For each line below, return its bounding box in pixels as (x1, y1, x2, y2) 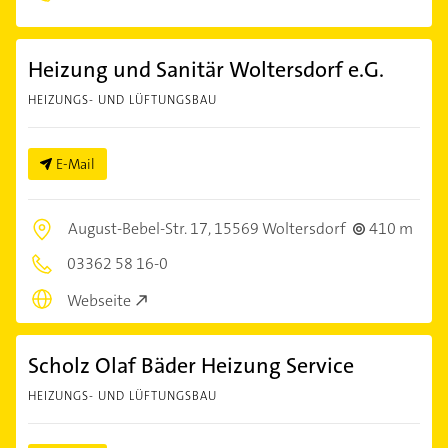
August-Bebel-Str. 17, (68, 218, 214, 240)
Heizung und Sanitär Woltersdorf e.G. (28, 55, 384, 85)
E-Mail (56, 155, 95, 174)
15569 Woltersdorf (214, 218, 346, 240)
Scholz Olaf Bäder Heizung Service (28, 350, 354, 380)
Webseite (67, 289, 131, 311)
